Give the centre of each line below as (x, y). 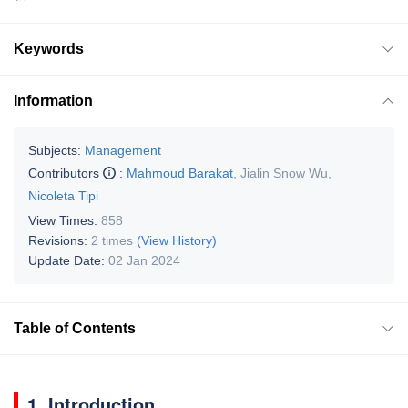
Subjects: (55, 150)
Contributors (66, 173)
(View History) (177, 240)
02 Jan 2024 (144, 260)
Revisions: (60, 240)
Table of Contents (75, 328)
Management (123, 150)
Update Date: (68, 260)
